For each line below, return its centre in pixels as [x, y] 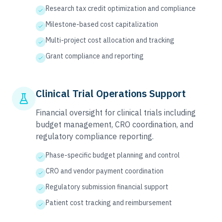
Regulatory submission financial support [107, 187]
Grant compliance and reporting [95, 56]
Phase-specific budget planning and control [113, 155]
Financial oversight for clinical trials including [116, 112]
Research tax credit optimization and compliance [121, 8]
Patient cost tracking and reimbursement [109, 203]
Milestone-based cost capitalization [102, 24]
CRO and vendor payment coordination [105, 171]
